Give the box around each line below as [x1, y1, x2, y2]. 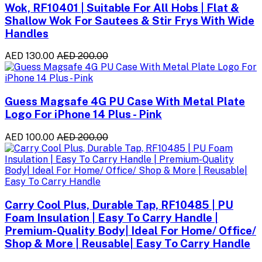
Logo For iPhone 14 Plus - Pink [5, 108, 162, 121]
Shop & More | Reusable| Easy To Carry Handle [5, 236, 250, 250]
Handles [5, 26, 49, 40]
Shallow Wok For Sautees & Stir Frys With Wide [5, 13, 254, 27]
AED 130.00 [5, 50, 54, 62]
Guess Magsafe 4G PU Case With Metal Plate [5, 95, 245, 108]
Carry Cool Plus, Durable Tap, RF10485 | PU [5, 198, 233, 211]
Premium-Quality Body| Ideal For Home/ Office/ [5, 223, 256, 237]
